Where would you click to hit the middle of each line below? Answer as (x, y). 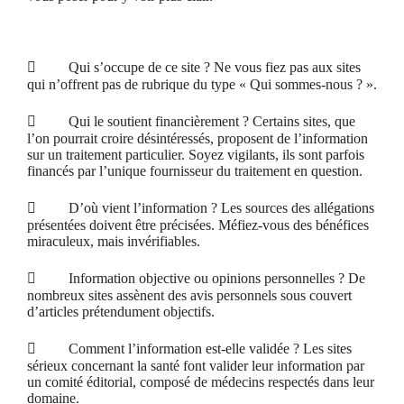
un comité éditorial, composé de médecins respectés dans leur (201, 382)
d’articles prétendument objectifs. (121, 312)
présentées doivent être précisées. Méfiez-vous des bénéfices (198, 225)
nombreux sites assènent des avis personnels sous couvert (189, 295)
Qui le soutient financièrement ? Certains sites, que (196, 121)
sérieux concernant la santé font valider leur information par (196, 366)
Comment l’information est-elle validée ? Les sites (194, 349)
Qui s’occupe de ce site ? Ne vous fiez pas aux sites (198, 67)
